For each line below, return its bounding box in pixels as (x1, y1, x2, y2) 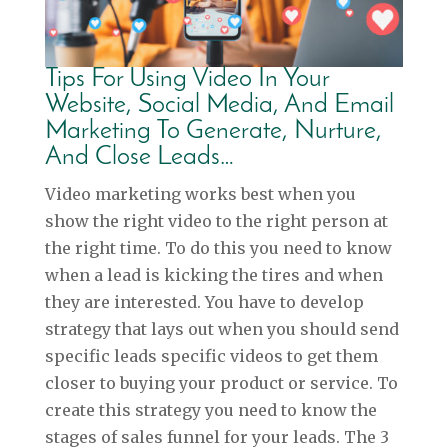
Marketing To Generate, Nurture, (44, 118, 382, 146)
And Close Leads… (44, 144, 234, 172)
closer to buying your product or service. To (44, 373, 398, 394)
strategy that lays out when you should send (44, 319, 399, 340)
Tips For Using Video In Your (44, 66, 329, 94)
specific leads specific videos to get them (44, 346, 378, 367)
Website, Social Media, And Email (44, 92, 394, 120)
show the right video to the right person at (44, 211, 388, 232)
